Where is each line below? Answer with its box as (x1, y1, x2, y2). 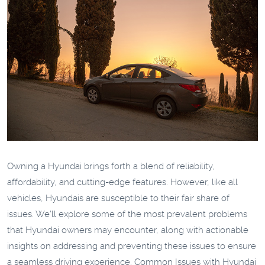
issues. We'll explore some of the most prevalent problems (7, 208, 247, 219)
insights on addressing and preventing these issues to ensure (7, 240, 256, 251)
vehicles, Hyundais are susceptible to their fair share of (7, 192, 230, 203)
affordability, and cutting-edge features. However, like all (7, 176, 238, 188)
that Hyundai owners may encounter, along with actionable (7, 224, 248, 235)
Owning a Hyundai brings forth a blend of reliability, (7, 160, 215, 172)
